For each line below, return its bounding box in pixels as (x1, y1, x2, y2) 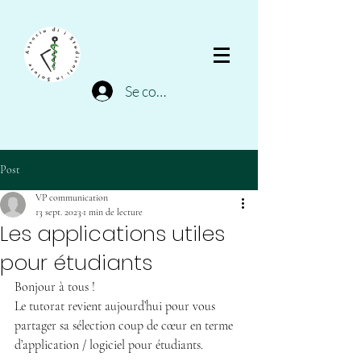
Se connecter (124, 81, 204, 100)
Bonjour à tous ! (15, 279, 95, 295)
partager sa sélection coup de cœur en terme (15, 317, 236, 334)
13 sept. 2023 (35, 206, 81, 218)
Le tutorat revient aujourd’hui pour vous (15, 298, 218, 314)
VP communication (35, 192, 108, 203)
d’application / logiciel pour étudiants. (15, 337, 203, 353)
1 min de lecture (83, 206, 143, 218)
